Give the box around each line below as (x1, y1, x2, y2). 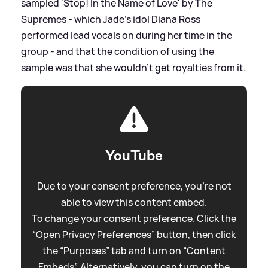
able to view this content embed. (61, 195, 207, 209)
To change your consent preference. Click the (32, 211, 236, 225)
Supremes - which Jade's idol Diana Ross (21, 12, 200, 26)
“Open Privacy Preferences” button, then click (32, 227, 236, 241)
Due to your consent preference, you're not (36, 179, 232, 193)
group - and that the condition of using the (21, 44, 214, 58)
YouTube (105, 145, 163, 165)
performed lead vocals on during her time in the (21, 28, 232, 42)
